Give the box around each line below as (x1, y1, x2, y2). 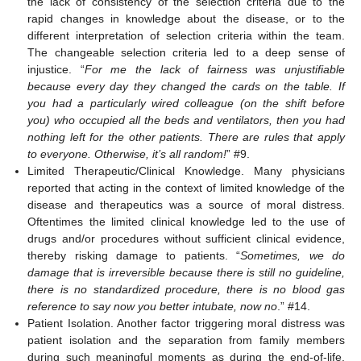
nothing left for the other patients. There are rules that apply (27, 130, 345, 143)
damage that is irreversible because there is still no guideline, (27, 265, 345, 279)
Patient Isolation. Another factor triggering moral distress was (27, 316, 345, 330)
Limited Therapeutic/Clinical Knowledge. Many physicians (27, 164, 345, 177)
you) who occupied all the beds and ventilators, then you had (27, 113, 345, 127)
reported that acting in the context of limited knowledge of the (27, 180, 345, 194)
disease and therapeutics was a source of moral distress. (27, 197, 345, 211)
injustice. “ (27, 62, 85, 76)
